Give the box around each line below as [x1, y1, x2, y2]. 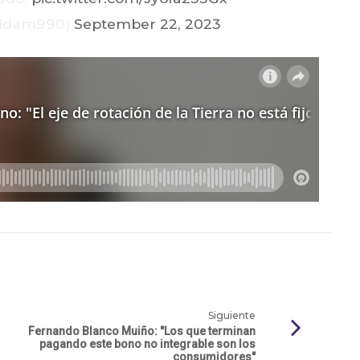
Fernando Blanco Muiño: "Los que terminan [28, 324, 256, 337]
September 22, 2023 [73, 14, 221, 32]
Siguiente [208, 309, 256, 321]
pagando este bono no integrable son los [39, 337, 256, 350]
